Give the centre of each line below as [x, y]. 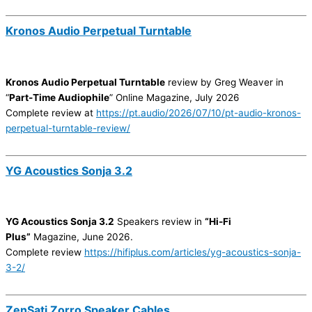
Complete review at [51, 113]
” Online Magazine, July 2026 [174, 98]
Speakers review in [159, 222]
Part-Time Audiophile [59, 98]
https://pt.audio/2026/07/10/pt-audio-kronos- [198, 113]
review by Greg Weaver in [224, 83]
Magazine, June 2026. [82, 237]
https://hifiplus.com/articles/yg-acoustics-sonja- [193, 252]
